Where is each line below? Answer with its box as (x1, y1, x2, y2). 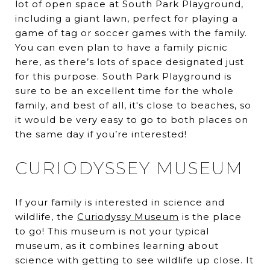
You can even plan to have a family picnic (15, 42, 228, 54)
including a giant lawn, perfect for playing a (15, 13, 238, 25)
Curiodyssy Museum (77, 211, 179, 223)
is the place (179, 211, 242, 223)
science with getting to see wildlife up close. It (15, 254, 254, 266)
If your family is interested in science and (15, 196, 225, 209)
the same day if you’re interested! (15, 128, 187, 140)
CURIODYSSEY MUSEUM (15, 158, 243, 179)
